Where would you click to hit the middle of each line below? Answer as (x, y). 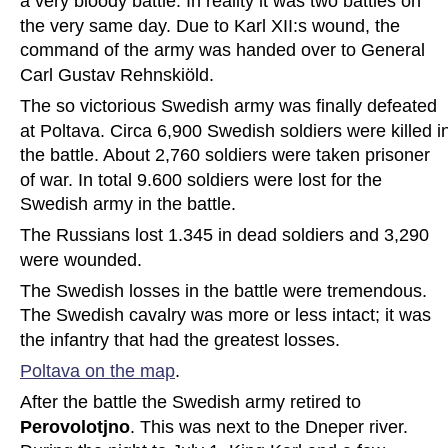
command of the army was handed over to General (225, 50)
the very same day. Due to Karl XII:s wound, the (212, 25)
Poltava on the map (97, 371)
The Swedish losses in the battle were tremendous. (226, 290)
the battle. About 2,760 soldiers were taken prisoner (227, 155)
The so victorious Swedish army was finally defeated (231, 106)
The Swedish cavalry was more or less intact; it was (228, 315)
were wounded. (81, 259)
